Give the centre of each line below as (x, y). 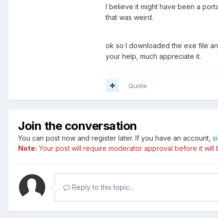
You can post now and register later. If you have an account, (115, 138)
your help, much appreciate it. (154, 56)
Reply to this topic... (102, 187)
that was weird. (130, 17)
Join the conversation (78, 126)
